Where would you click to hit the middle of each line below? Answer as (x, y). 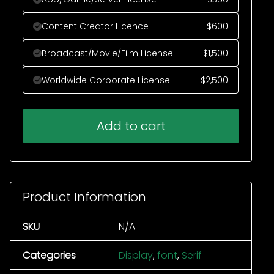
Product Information (84, 197)
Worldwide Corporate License (106, 80)
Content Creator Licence (95, 26)
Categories (49, 255)
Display (136, 255)
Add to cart (131, 126)
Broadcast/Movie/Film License (107, 53)
